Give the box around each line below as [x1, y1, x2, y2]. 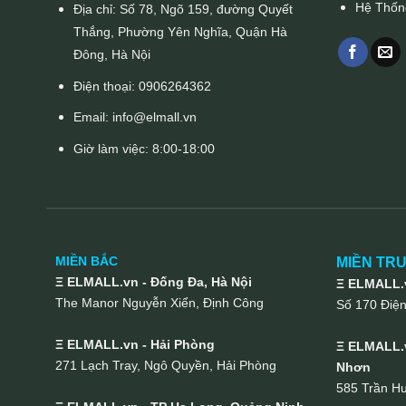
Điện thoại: [73, 78, 140, 93]
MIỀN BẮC [54, 254, 118, 269]
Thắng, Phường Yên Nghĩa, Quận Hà [73, 24, 288, 40]
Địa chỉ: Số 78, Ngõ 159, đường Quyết [73, 2, 294, 17]
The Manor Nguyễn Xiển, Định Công [54, 295, 264, 311]
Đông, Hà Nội [73, 47, 151, 63]
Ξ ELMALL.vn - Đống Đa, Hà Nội [54, 275, 252, 290]
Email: [73, 110, 113, 125]
